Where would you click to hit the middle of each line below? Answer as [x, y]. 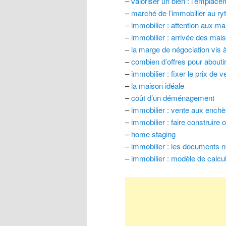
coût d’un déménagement [173, 98]
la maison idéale [158, 86]
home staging [153, 134]
